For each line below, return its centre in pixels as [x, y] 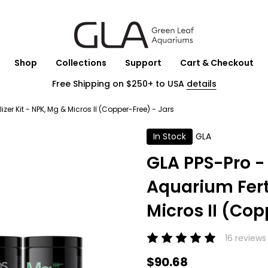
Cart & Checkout [217, 63]
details [201, 83]
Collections [81, 63]
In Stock [169, 136]
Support [143, 63]
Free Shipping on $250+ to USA [119, 83]
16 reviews [245, 238]
